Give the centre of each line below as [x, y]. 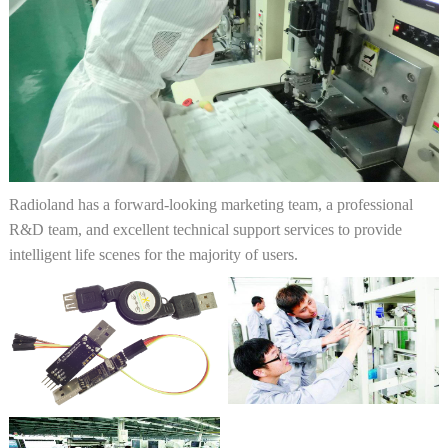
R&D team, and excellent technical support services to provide [205, 229]
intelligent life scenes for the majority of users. [153, 254]
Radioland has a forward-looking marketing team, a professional [210, 204]
